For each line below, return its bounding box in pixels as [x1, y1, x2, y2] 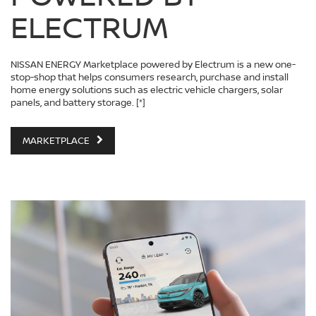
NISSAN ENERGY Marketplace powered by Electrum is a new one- [11, 57, 296, 71]
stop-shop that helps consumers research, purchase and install [11, 70, 288, 83]
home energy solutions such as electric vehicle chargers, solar [11, 83, 283, 96]
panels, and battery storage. [11, 95, 136, 109]
